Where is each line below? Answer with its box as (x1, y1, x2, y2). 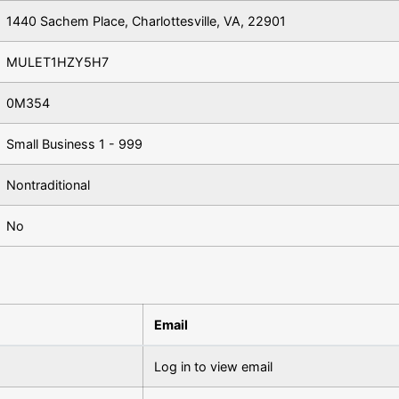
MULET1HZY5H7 (6, 54, 109, 69)
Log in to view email (154, 359, 273, 374)
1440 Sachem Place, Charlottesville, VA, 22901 (6, 13, 286, 28)
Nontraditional (6, 177, 90, 192)
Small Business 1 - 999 (6, 136, 142, 151)
